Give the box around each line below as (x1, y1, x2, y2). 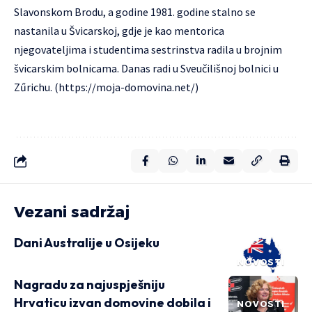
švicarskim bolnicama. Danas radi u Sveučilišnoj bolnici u (14, 61, 279, 75)
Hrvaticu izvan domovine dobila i (14, 294, 211, 311)
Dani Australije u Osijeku (14, 234, 159, 251)
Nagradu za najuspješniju (14, 276, 165, 292)
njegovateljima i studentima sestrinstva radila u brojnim (14, 42, 282, 56)
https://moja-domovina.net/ (58, 79, 195, 94)
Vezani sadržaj (14, 202, 130, 221)
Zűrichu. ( (14, 79, 58, 94)
